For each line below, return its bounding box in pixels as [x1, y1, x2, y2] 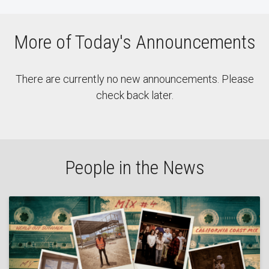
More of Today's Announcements [13, 31, 256, 53]
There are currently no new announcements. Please [15, 73, 254, 85]
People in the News [64, 156, 205, 179]
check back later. [95, 89, 174, 101]
